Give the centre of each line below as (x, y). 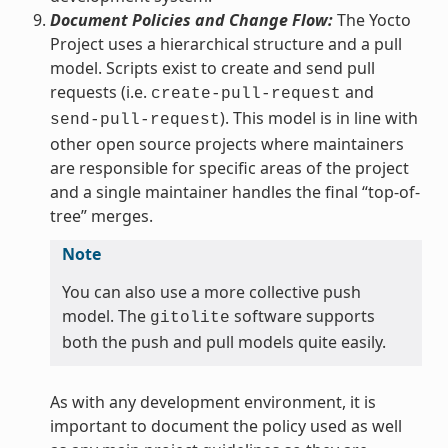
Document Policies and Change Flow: (191, 19)
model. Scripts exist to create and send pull (212, 67)
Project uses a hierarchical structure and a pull (225, 43)
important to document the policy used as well (225, 425)
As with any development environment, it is (212, 401)
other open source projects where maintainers (226, 143)
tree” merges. (101, 215)
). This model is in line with (318, 117)
